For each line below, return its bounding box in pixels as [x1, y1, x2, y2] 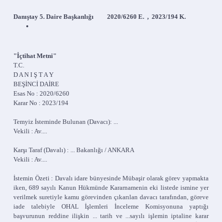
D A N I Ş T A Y [13, 71, 54, 78]
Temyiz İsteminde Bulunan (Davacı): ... [13, 118, 118, 125]
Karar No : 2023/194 [13, 99, 68, 107]
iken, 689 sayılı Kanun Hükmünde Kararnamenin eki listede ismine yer [13, 184, 209, 191]
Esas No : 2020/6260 [13, 90, 69, 97]
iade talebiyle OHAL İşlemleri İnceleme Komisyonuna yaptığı [13, 203, 209, 210]
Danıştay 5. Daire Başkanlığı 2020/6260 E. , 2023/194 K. [13, 13, 186, 20]
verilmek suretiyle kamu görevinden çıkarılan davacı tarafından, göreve [13, 193, 209, 201]
